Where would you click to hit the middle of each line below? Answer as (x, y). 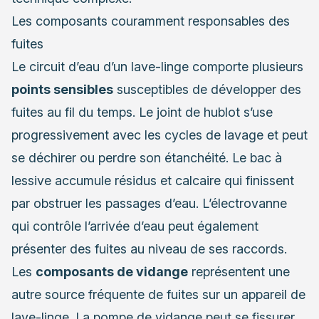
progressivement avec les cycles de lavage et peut (159, 135)
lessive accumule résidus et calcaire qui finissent (153, 180)
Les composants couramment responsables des (151, 21)
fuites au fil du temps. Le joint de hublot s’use (142, 112)
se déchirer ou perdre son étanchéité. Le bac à (147, 157)
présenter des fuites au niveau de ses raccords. (149, 249)
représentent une (239, 271)
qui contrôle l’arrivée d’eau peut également (135, 226)
